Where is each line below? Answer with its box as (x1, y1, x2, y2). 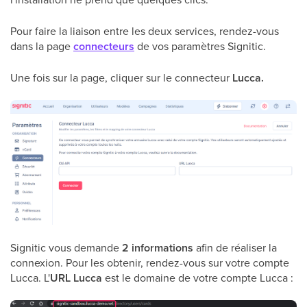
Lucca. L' (10, 269, 50, 285)
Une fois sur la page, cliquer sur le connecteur (10, 70, 232, 85)
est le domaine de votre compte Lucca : (102, 269, 293, 285)
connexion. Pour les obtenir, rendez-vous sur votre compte (10, 254, 289, 270)
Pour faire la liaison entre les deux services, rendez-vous (10, 23, 279, 38)
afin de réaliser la (193, 239, 277, 255)
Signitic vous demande (10, 239, 122, 255)
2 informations (122, 239, 193, 256)
